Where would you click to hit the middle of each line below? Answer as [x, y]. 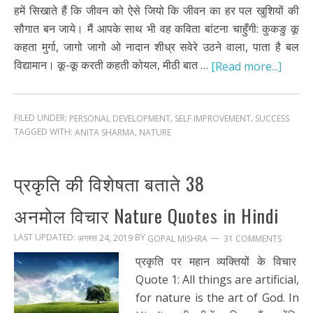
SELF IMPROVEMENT [213, 118]
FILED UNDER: [42, 117]
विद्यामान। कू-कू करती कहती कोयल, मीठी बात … [112, 65]
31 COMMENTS [253, 238]
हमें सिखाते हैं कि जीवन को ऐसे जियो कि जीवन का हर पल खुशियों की [156, 10]
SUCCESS [272, 118]
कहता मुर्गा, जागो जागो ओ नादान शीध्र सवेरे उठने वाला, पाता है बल [156, 46]
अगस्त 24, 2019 [105, 238]
